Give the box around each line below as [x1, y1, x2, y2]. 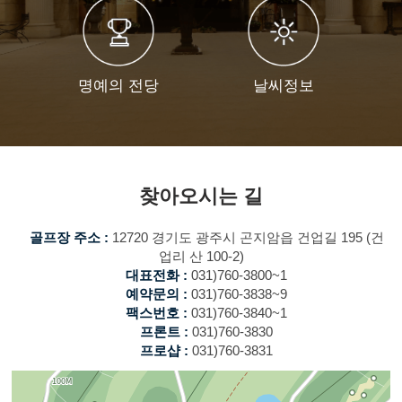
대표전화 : [126, 267, 188, 283]
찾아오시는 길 [139, 184, 263, 207]
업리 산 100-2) [158, 248, 244, 264]
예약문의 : [126, 285, 188, 301]
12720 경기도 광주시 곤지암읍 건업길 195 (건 [108, 229, 384, 245]
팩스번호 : [126, 304, 188, 320]
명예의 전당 [78, 76, 159, 94]
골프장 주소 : [29, 229, 109, 245]
